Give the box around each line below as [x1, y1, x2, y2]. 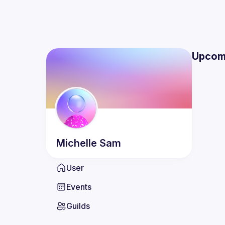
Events [66, 182, 91, 192]
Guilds [66, 201, 90, 211]
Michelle [56, 137, 99, 149]
